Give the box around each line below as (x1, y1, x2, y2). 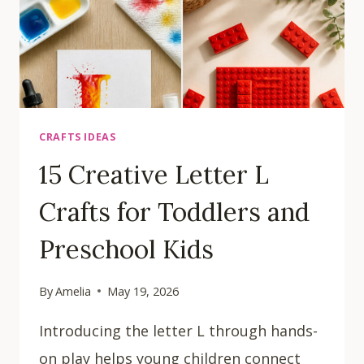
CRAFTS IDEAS (39, 129, 116, 144)
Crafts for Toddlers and (39, 196, 310, 228)
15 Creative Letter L (39, 158, 269, 191)
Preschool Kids (39, 233, 214, 266)
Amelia (55, 283, 92, 299)
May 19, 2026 (107, 283, 180, 299)
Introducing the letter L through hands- (39, 320, 318, 340)
